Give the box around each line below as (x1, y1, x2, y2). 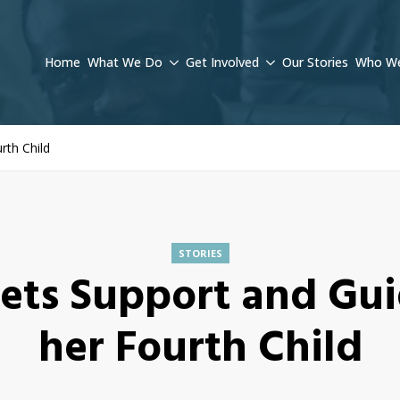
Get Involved (186, 54, 259, 71)
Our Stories (282, 54, 348, 71)
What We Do (87, 54, 162, 71)
